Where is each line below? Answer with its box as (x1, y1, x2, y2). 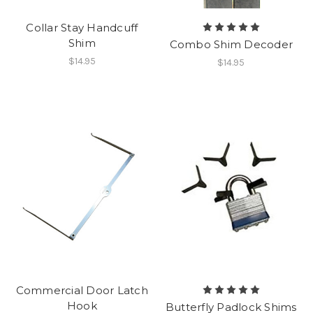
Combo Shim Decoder (169, 38, 293, 52)
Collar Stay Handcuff (26, 21, 138, 35)
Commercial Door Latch (15, 283, 148, 297)
